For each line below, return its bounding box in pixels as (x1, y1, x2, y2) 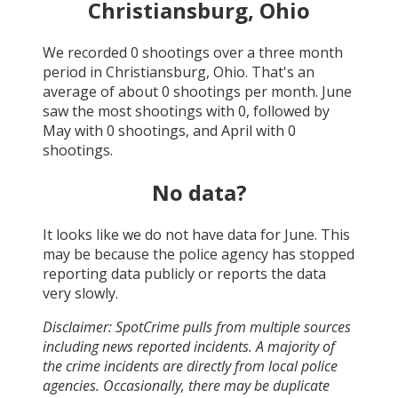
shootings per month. (170, 81, 322, 101)
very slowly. (43, 283, 118, 303)
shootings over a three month (139, 42, 343, 62)
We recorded (43, 42, 131, 62)
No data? (151, 177, 247, 207)
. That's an (245, 61, 314, 82)
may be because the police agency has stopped (43, 243, 354, 264)
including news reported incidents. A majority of (43, 336, 335, 356)
